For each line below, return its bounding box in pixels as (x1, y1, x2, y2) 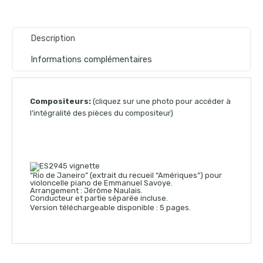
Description (31, 33, 75, 43)
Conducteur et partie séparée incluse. (30, 193, 168, 203)
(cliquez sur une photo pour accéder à (91, 96, 231, 106)
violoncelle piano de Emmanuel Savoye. (30, 178, 173, 187)
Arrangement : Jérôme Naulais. (30, 186, 143, 195)
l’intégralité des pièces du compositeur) (30, 108, 173, 117)
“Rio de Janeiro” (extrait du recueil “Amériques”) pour (30, 170, 222, 180)
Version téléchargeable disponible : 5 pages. (30, 203, 191, 212)
